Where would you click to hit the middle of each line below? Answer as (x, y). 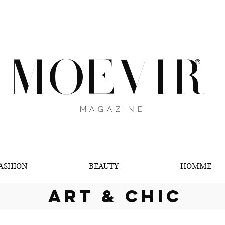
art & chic (115, 196)
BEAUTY (103, 166)
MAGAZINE (113, 109)
